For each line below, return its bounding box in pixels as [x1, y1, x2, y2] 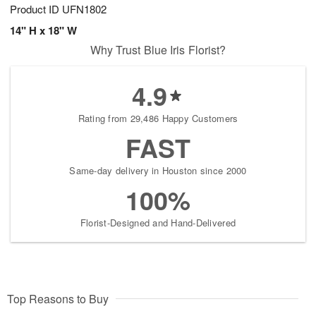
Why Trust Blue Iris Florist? [90, 42, 226, 59]
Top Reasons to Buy [7, 291, 109, 308]
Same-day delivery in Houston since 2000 [69, 164, 247, 178]
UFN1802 [62, 1, 107, 17]
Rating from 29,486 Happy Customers [78, 111, 238, 126]
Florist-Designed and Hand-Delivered [80, 216, 236, 230]
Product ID [10, 1, 62, 17]
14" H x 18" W [10, 23, 77, 39]
